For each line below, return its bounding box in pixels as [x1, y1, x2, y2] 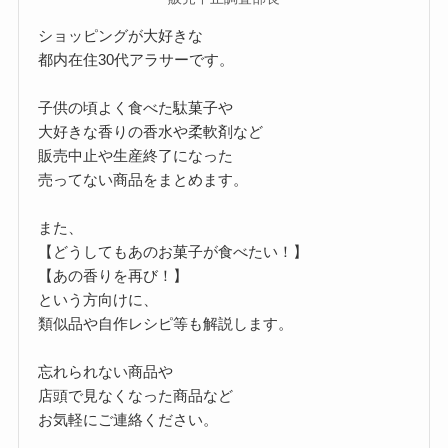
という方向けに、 [38, 290, 159, 308]
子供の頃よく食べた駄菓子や [38, 98, 234, 116]
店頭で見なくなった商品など [38, 386, 234, 404]
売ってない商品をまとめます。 [38, 170, 249, 188]
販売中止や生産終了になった [38, 146, 234, 164]
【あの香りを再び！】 [38, 266, 189, 284]
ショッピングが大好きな [38, 26, 204, 44]
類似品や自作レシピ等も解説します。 [38, 314, 294, 332]
